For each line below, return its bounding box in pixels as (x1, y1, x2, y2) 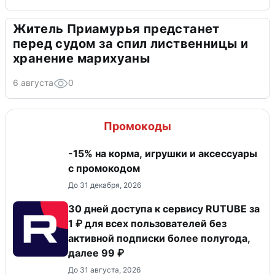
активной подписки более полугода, (68, 232, 250, 245)
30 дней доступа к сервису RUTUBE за (68, 203, 260, 215)
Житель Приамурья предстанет (13, 21, 220, 37)
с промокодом (68, 162, 140, 175)
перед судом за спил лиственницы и (13, 36, 249, 52)
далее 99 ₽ (68, 247, 124, 260)
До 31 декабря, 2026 (68, 180, 141, 190)
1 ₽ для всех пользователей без (68, 217, 227, 230)
